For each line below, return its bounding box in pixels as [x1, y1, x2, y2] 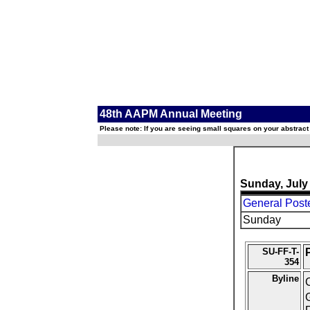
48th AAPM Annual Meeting [100, 108, 242, 120]
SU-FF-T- [262, 246, 299, 257]
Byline [271, 273, 299, 284]
